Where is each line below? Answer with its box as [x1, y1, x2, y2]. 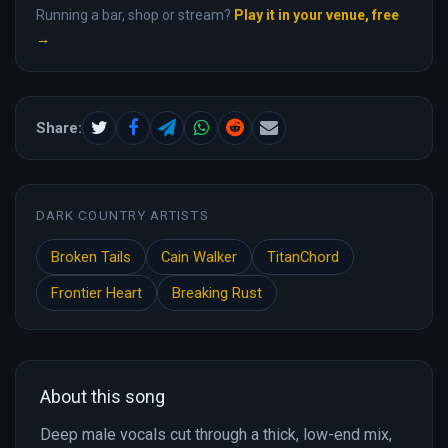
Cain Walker [161, 247, 237, 266]
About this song [40, 385, 165, 407]
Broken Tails [51, 247, 131, 266]
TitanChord [267, 247, 339, 266]
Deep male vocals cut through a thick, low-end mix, [40, 424, 392, 444]
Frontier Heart [51, 283, 142, 302]
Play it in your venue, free [234, 6, 399, 23]
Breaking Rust [172, 283, 262, 302]
